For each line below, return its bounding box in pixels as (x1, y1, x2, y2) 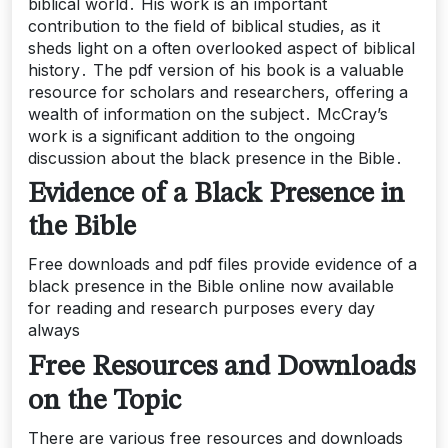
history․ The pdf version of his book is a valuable (28, 60, 404, 80)
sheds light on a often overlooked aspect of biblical (28, 38, 415, 58)
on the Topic (28, 387, 181, 416)
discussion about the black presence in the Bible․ (28, 148, 403, 168)
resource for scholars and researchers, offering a (28, 82, 408, 102)
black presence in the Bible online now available (28, 276, 394, 296)
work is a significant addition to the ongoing (28, 126, 355, 146)
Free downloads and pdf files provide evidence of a (28, 254, 417, 274)
